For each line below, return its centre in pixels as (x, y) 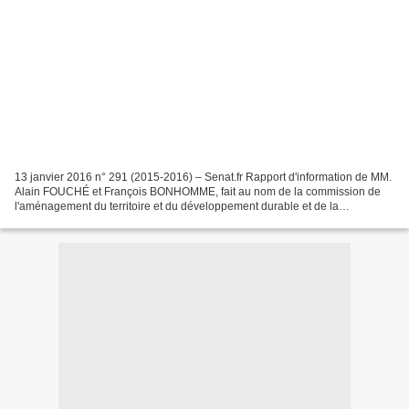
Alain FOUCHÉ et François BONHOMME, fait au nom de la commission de (198, 191)
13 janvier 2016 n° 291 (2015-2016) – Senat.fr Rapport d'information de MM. (203, 177)
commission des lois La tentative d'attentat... (123, 220)
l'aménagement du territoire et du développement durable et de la (177, 206)
